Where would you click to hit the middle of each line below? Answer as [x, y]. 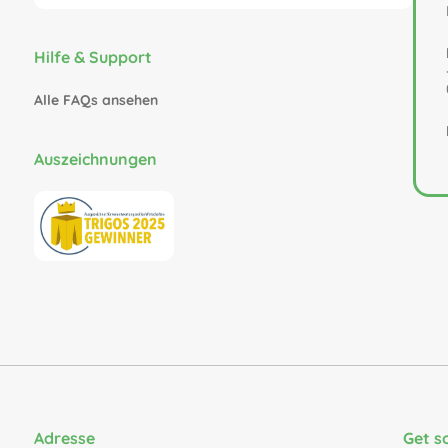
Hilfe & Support [92, 56]
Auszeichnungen [95, 158]
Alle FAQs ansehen [95, 99]
